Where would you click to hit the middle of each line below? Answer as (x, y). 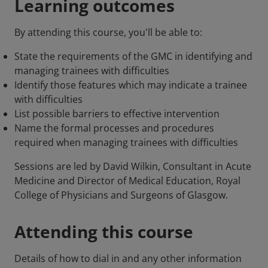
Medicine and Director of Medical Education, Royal (127, 181)
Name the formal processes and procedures (114, 128)
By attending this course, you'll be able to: (108, 33)
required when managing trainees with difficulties (126, 143)
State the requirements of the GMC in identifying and (133, 57)
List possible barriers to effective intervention (117, 114)
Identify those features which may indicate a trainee (131, 85)
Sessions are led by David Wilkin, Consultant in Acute (133, 167)
